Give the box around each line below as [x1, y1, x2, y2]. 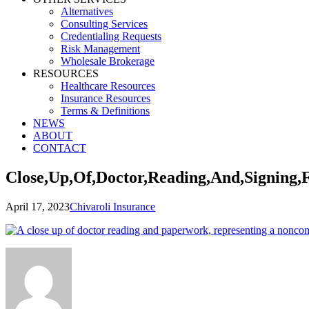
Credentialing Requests [61, 30, 161, 42]
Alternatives [61, 6, 113, 17]
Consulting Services [61, 18, 148, 30]
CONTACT [33, 142, 86, 154]
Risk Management [61, 43, 140, 54]
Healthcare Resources [61, 80, 155, 92]
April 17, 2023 [6, 200, 70, 212]
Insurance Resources [61, 92, 150, 104]
